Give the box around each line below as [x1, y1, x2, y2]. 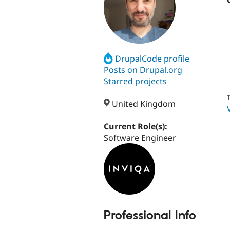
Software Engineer [104, 132, 176, 144]
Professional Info [104, 208, 196, 224]
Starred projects [104, 75, 167, 87]
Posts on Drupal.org [104, 64, 182, 75]
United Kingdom [110, 98, 176, 110]
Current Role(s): [104, 121, 169, 132]
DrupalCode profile [115, 52, 190, 64]
